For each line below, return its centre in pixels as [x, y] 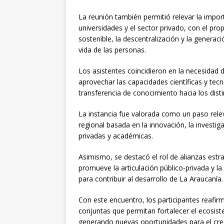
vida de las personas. [112, 49]
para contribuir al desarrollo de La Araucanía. [151, 178]
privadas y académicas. [116, 135]
